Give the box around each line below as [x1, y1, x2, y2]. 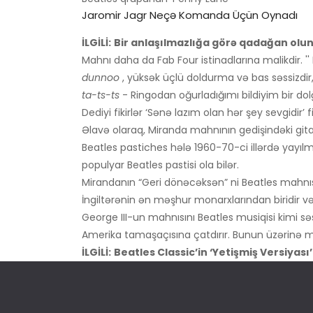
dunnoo [82, 71, 119, 85]
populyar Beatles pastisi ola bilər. [82, 158, 239, 173]
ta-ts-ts [82, 88, 119, 103]
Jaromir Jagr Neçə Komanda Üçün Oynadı [82, 8, 298, 23]
